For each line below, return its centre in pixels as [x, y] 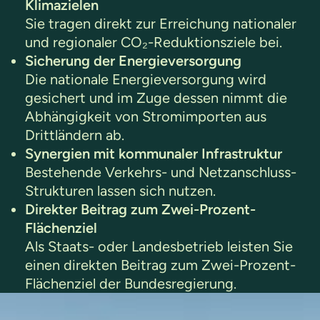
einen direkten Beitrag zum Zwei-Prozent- [160, 265]
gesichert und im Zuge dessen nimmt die [156, 98]
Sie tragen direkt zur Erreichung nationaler [161, 24]
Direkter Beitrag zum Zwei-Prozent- [140, 209]
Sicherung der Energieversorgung [135, 61]
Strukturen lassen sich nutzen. [122, 191]
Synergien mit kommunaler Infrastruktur [155, 154]
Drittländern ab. [76, 135]
